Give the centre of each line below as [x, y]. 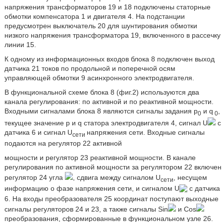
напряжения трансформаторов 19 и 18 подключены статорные [107, 7]
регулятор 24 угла [34, 177]
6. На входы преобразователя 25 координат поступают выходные [111, 199]
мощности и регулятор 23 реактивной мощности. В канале [100, 157]
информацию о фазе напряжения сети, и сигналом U [92, 188]
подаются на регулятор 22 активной [63, 143]
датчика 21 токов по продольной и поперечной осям [90, 69]
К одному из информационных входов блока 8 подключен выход [109, 59]
